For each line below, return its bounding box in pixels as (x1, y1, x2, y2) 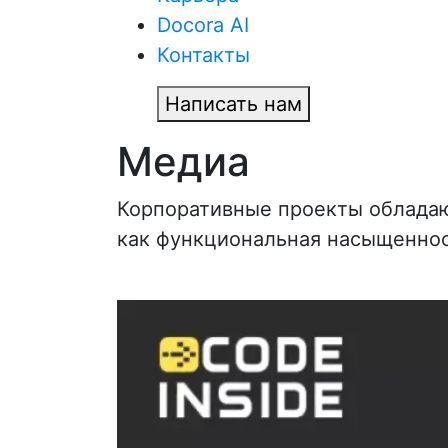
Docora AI (157, 13, 249, 37)
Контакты (157, 43, 250, 67)
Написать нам (165, 92, 302, 116)
